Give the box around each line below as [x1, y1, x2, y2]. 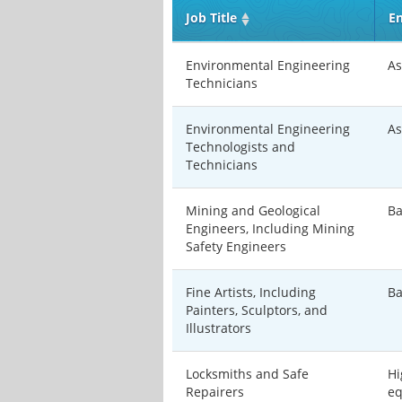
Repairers [186, 383, 244, 400]
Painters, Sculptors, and [186, 301, 328, 319]
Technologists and [186, 138, 295, 155]
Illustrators [186, 319, 251, 336]
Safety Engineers [186, 238, 286, 255]
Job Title [186, 9, 237, 26]
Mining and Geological [186, 202, 320, 219]
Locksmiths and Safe [186, 365, 309, 382]
